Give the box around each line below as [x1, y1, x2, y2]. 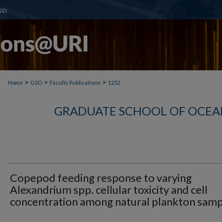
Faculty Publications [50, 79, 101, 86]
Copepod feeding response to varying [10, 171, 192, 184]
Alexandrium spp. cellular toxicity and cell [10, 183, 208, 196]
